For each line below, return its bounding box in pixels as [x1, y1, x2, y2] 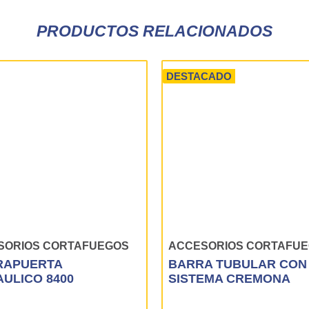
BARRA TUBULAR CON [168, 257, 307, 271]
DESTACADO [166, 70, 232, 82]
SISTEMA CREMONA [168, 271, 290, 286]
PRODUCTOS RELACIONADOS [37, 22, 272, 41]
